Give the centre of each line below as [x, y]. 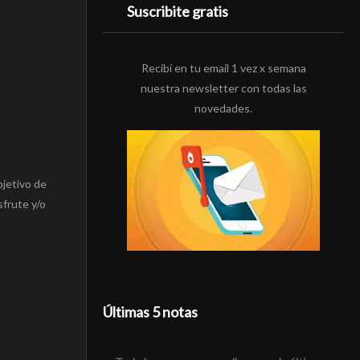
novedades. [223, 108]
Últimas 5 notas [150, 312]
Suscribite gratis [178, 11]
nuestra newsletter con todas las [223, 88]
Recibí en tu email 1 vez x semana [223, 67]
